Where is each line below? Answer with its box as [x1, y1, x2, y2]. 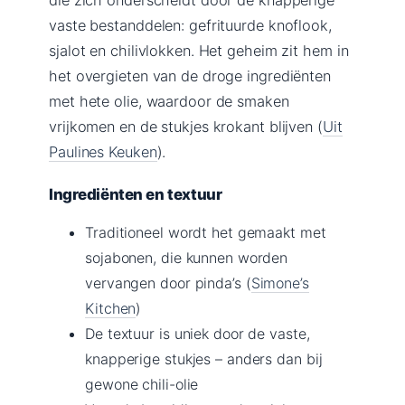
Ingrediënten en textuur [49, 184, 222, 203]
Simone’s [250, 273, 309, 292]
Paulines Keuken [49, 142, 157, 161]
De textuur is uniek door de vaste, [85, 324, 310, 343]
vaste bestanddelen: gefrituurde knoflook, [49, 15, 332, 34]
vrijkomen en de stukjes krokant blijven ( [49, 117, 323, 136]
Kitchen [85, 298, 137, 317]
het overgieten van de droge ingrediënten [49, 66, 331, 85]
